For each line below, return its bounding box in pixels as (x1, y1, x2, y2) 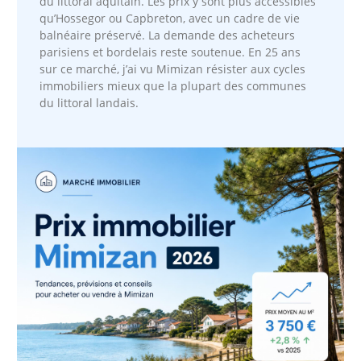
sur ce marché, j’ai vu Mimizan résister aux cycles (39, 60, 306, 77)
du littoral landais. (39, 94, 139, 110)
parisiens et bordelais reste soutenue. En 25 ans (39, 44, 301, 60)
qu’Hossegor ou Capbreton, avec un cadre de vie (39, 10, 301, 26)
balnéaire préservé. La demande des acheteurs (39, 27, 296, 43)
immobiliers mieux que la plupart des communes (39, 77, 307, 93)
